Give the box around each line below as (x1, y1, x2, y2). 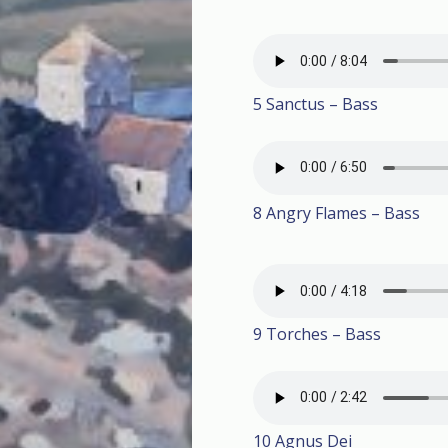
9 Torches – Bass (253, 323, 381, 346)
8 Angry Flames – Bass (253, 202, 420, 225)
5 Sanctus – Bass (253, 93, 378, 116)
